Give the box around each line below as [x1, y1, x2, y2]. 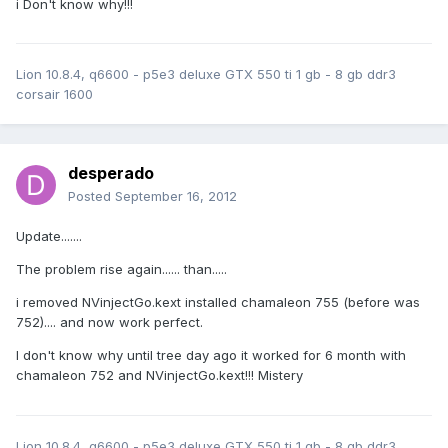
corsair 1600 [16, 86, 93, 103]
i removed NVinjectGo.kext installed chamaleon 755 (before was [16, 294, 420, 311]
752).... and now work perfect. [16, 314, 203, 331]
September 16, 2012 [115, 188, 237, 205]
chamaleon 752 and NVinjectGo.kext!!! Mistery [16, 367, 303, 384]
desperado [68, 163, 154, 184]
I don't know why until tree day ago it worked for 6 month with [16, 347, 406, 364]
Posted [68, 188, 115, 205]
